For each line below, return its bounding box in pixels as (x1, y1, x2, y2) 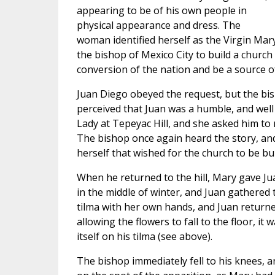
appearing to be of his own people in (76, 4, 247, 17)
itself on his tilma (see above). (76, 230, 212, 243)
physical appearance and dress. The (76, 18, 241, 32)
